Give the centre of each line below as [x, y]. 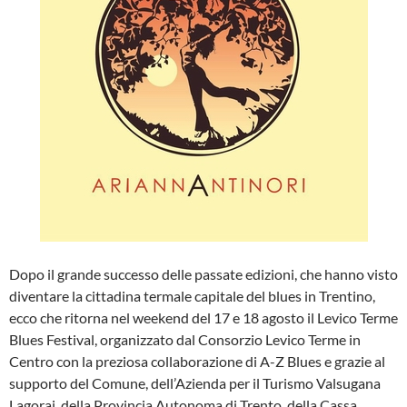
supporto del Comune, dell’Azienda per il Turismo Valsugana [195, 383]
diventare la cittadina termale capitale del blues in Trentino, [192, 296]
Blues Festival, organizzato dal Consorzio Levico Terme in [185, 339]
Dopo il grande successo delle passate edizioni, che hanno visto [203, 274]
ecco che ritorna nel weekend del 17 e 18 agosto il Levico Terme [203, 318]
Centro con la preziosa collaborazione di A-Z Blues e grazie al [197, 361]
